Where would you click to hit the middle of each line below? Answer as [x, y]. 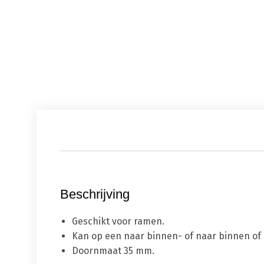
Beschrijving [95, 194]
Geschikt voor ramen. [118, 221]
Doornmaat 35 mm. [113, 251]
